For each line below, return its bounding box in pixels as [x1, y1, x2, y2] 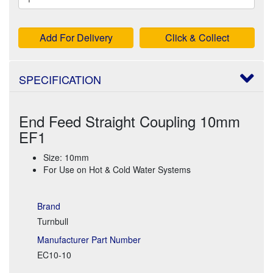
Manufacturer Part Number [37, 233, 141, 246]
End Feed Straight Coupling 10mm [19, 110, 240, 132]
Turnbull [37, 214, 68, 227]
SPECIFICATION [19, 71, 101, 87]
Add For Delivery [39, 30, 113, 44]
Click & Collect [165, 30, 229, 44]
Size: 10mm [43, 151, 89, 163]
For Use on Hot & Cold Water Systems [43, 163, 191, 175]
